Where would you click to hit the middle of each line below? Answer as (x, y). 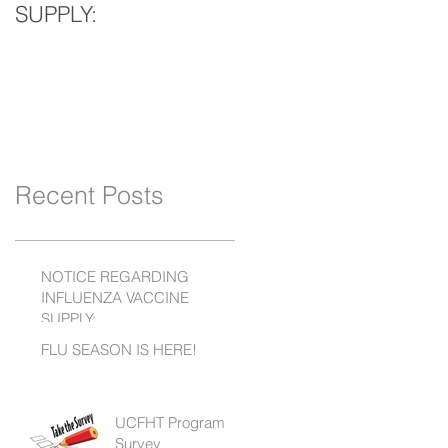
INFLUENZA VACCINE (115, 297)
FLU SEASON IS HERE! (119, 349)
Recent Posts (89, 195)
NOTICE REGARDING (115, 276)
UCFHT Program (170, 422)
